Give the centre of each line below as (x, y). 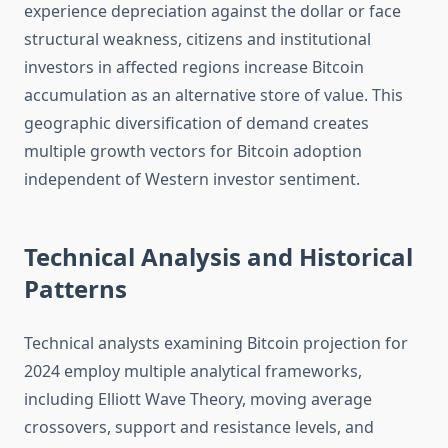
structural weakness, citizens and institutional (197, 39)
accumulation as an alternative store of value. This (213, 95)
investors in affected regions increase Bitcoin (194, 67)
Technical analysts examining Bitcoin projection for (216, 343)
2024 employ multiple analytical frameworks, (193, 371)
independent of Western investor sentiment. (192, 179)
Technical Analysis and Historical (218, 257)
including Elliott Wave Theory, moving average (198, 399)
